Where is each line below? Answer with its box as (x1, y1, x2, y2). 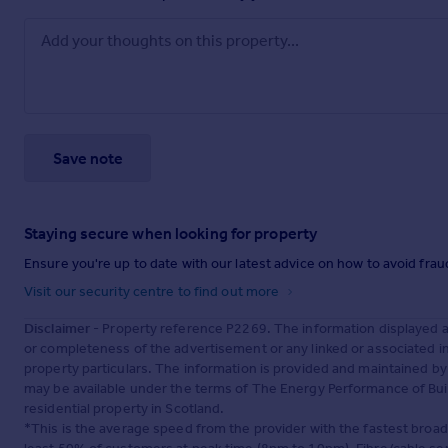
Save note (52, 148, 123, 168)
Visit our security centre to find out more (24, 283, 283, 301)
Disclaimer (24, 320, 90, 338)
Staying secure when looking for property (24, 224, 317, 244)
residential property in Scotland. (24, 400, 225, 418)
